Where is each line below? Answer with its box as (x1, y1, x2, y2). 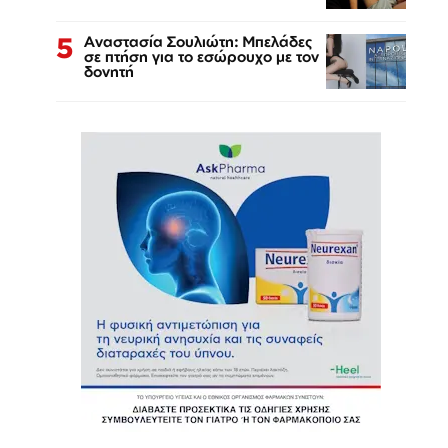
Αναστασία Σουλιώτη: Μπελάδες (84, 31, 313, 51)
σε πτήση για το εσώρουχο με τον (84, 46, 319, 66)
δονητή (84, 61, 134, 81)
